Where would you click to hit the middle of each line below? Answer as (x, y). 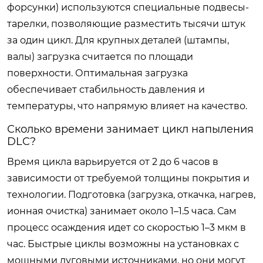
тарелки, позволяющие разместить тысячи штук (126, 23)
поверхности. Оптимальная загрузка (97, 73)
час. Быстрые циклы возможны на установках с (123, 244)
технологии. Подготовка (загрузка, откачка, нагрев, (131, 194)
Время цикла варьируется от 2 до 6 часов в (113, 161)
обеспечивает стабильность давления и (106, 89)
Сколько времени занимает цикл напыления (130, 129)
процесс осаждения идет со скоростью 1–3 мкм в (127, 227)
